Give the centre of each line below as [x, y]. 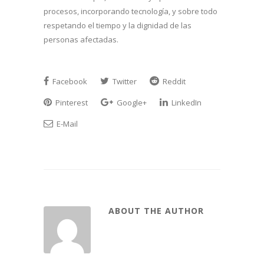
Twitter [124, 81]
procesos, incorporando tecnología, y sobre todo [131, 11]
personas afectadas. [81, 39]
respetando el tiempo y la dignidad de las [118, 25]
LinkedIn [186, 103]
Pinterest [71, 103]
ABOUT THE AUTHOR [156, 211]
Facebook [69, 81]
